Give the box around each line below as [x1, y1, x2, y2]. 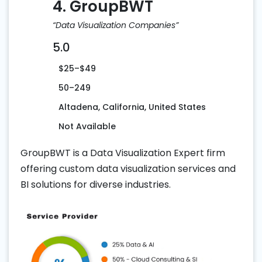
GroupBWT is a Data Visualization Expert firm [20, 146, 225, 160]
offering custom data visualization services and [20, 162, 236, 176]
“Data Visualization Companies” [53, 19, 178, 32]
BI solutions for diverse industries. [20, 178, 171, 192]
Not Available [58, 120, 116, 133]
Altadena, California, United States [58, 101, 206, 113]
